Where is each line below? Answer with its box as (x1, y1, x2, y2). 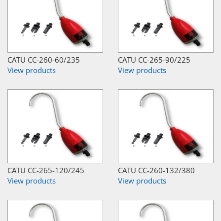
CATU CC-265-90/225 (118, 54, 190, 65)
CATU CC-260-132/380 (118, 165, 195, 175)
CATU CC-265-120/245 (7, 165, 84, 175)
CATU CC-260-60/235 (7, 54, 80, 65)
